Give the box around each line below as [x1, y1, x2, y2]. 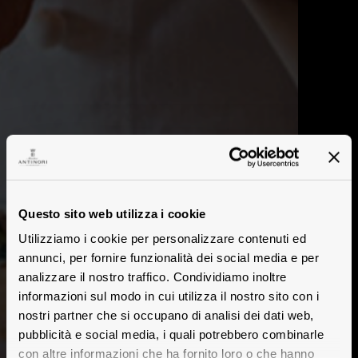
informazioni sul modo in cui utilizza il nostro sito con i [18, 288, 319, 303]
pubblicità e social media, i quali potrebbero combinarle [18, 327, 324, 341]
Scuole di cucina [57, 43, 301, 91]
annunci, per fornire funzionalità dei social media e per [18, 250, 319, 265]
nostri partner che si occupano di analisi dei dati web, [18, 308, 314, 322]
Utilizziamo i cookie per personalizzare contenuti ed [18, 231, 306, 245]
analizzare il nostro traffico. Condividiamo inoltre [18, 269, 287, 284]
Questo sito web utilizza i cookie [18, 206, 206, 221]
